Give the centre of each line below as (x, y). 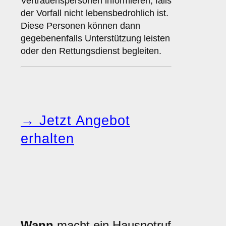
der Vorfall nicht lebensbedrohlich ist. (95, 13)
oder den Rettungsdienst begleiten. (91, 51)
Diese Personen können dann (80, 26)
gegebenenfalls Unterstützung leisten (95, 39)
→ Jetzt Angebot (75, 121)
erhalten (47, 139)
